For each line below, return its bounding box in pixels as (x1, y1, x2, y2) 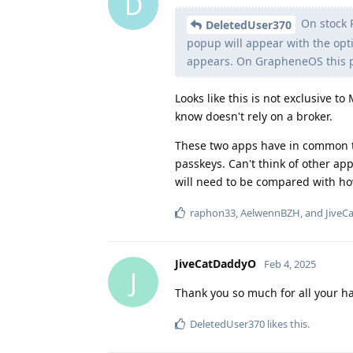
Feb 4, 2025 (264, 257, 316, 272)
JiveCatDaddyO (175, 256, 256, 272)
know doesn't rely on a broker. (175, 109, 333, 124)
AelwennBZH (240, 206, 300, 221)
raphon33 (190, 206, 236, 221)
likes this (265, 317, 307, 332)
